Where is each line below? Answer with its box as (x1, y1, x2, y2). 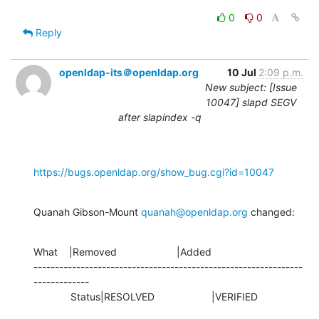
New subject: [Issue (205, 80, 297, 93)
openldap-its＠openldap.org (59, 66, 199, 78)
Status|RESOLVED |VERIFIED (70, 290, 258, 303)
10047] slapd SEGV (206, 95, 296, 108)
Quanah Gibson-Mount (33, 205, 141, 218)
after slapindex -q (117, 110, 202, 123)
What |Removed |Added (33, 245, 211, 258)
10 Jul (227, 66, 258, 78)
